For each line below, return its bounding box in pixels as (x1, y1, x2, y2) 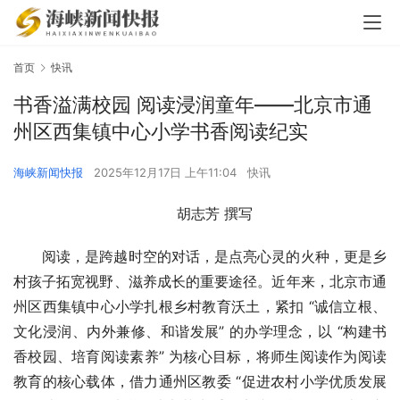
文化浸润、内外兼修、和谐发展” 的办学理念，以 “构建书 (13, 322, 387, 341)
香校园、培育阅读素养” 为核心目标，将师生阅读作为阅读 (13, 347, 387, 366)
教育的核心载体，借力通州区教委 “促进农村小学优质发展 (13, 372, 387, 391)
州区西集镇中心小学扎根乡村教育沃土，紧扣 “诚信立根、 (13, 297, 387, 316)
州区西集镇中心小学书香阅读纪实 (13, 120, 308, 144)
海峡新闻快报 (13, 165, 83, 180)
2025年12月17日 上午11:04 (94, 165, 240, 180)
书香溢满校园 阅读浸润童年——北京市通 (13, 93, 372, 117)
